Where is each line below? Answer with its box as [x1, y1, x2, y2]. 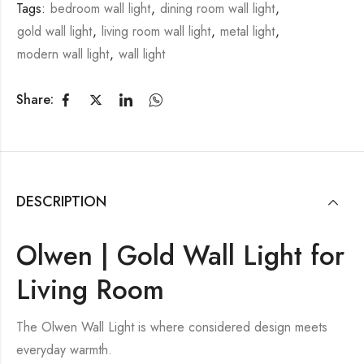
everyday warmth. [16, 340, 112, 359]
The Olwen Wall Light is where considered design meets [16, 317, 327, 336]
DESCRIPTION [16, 190, 106, 212]
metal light [220, 21, 275, 41]
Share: [16, 90, 54, 110]
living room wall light [102, 21, 210, 41]
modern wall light [17, 44, 109, 63]
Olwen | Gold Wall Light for [16, 236, 344, 275]
